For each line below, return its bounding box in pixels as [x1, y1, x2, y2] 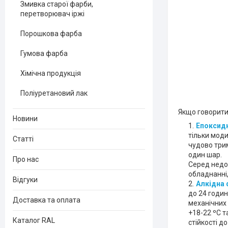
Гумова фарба [20, 49, 68, 58]
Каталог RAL [13, 216, 55, 224]
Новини [13, 115, 38, 123]
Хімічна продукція [20, 69, 81, 77]
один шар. [188, 151, 222, 159]
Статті [13, 135, 34, 143]
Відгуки [13, 176, 38, 184]
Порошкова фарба [20, 30, 82, 38]
